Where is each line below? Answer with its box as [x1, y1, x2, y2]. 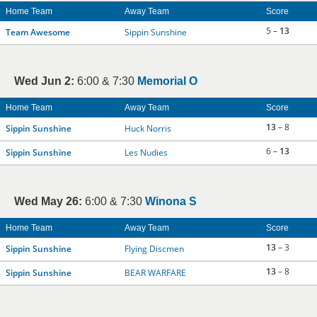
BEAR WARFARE [125, 267, 186, 279]
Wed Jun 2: [14, 75, 74, 87]
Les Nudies [125, 146, 168, 158]
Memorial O [137, 75, 197, 87]
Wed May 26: [14, 195, 82, 207]
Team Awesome [6, 26, 70, 38]
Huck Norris [125, 122, 171, 134]
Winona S [145, 195, 197, 207]
